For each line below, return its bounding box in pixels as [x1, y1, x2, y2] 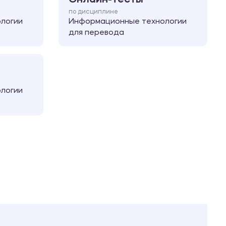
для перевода [69, 29, 124, 37]
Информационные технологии [69, 18, 187, 26]
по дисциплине [69, 9, 118, 15]
